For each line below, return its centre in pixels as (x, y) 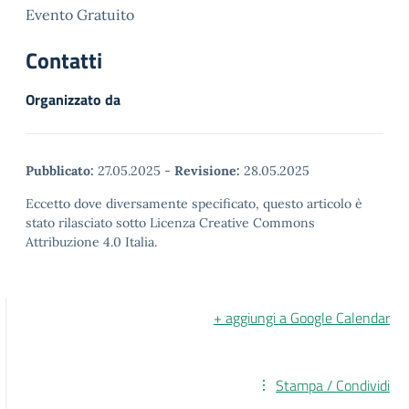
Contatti (64, 60)
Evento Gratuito (80, 14)
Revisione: (207, 170)
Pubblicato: (60, 170)
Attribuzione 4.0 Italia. (91, 241)
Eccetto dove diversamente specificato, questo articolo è (194, 203)
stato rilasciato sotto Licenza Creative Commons (170, 222)
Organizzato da (73, 99)
